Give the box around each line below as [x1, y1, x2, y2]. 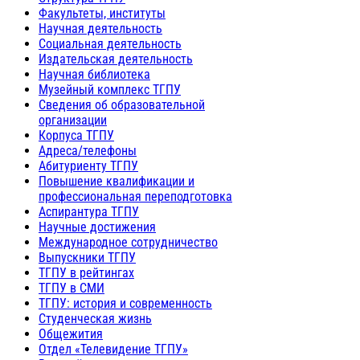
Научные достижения [39, 219, 156, 235]
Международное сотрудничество [39, 234, 218, 250]
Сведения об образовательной [39, 96, 205, 112]
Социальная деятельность [39, 35, 182, 51]
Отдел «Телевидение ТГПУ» [39, 341, 188, 357]
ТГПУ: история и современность [39, 295, 212, 311]
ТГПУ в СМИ [39, 280, 104, 296]
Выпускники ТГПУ [39, 249, 136, 265]
